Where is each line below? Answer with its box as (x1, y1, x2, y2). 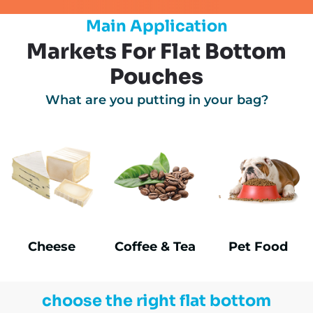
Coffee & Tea (114, 239, 196, 255)
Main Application (85, 16, 228, 36)
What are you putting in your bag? (45, 92, 268, 108)
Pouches (110, 64, 203, 90)
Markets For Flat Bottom (27, 38, 286, 65)
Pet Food (228, 239, 289, 255)
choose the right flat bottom (42, 290, 271, 311)
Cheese (27, 239, 75, 255)
